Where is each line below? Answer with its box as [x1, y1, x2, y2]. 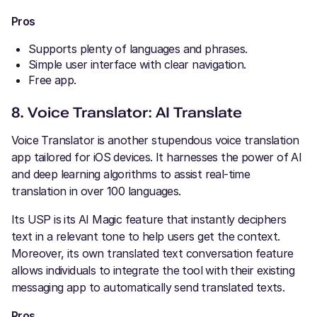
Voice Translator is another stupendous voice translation [11, 133, 299, 147]
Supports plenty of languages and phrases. [28, 42, 248, 56]
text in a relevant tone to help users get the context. [11, 229, 280, 243]
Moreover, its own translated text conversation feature [11, 246, 294, 260]
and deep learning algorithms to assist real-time [11, 167, 250, 181]
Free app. [28, 73, 76, 87]
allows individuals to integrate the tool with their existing [11, 263, 294, 277]
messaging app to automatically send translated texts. [11, 280, 285, 294]
